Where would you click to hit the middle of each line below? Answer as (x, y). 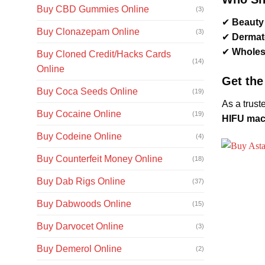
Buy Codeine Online (79, 136)
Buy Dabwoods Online (84, 203)
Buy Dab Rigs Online (81, 181)
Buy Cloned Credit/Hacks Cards (104, 54)
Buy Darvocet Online (80, 226)
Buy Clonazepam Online (88, 31)
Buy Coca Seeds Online (87, 91)
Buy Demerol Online (79, 248)
